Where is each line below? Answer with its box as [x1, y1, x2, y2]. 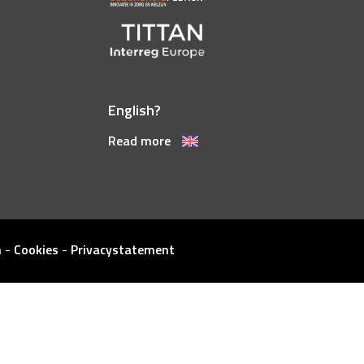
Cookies [13, 240, 58, 260]
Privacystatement [70, 240, 175, 260]
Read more [108, 131, 175, 151]
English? [108, 99, 162, 122]
